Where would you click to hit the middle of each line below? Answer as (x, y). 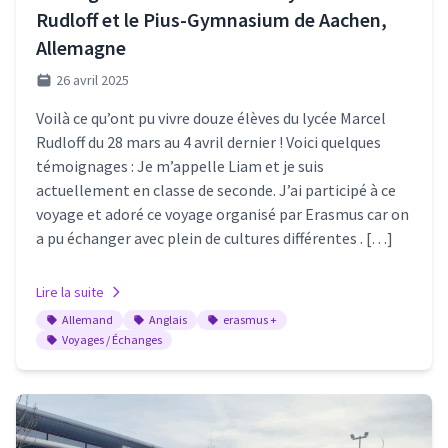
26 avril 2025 (92, 80)
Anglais (168, 320)
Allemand (87, 320)
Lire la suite (70, 292)
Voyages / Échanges (112, 340)
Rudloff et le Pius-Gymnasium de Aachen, (211, 20)
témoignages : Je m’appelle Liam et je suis (180, 166)
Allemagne (81, 48)
